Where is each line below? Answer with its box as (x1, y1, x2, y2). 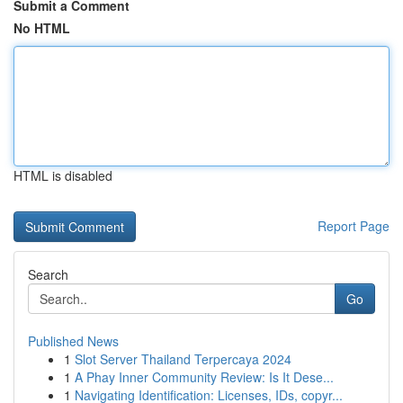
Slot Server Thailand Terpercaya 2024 (75, 350, 291, 368)
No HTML (13, 19, 70, 37)
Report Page (318, 217, 390, 235)
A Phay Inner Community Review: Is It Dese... (75, 368, 334, 386)
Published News (28, 332, 119, 350)
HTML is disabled (13, 166, 112, 184)
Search (28, 265, 68, 283)
